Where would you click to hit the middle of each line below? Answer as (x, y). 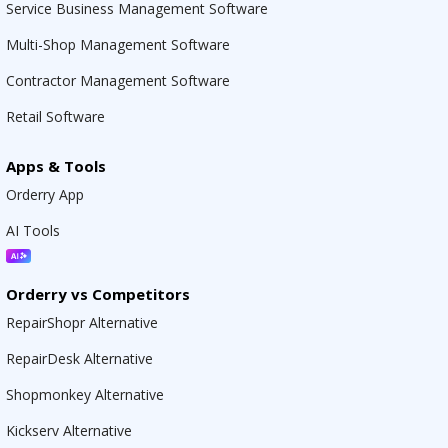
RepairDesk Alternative (79, 358)
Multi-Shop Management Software (118, 44)
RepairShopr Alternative (82, 322)
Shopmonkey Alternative (85, 394)
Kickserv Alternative (69, 430)
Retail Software (55, 116)
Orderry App (45, 194)
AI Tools (33, 230)
